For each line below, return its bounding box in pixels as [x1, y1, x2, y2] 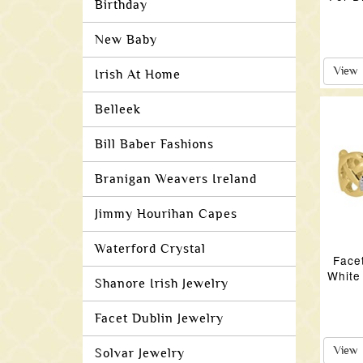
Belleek [95, 102, 141, 117]
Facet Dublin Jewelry [95, 311, 224, 326]
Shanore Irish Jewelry [95, 276, 228, 291]
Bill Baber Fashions [95, 137, 214, 152]
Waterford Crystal [95, 241, 206, 256]
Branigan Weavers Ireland [95, 172, 257, 186]
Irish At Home [95, 67, 181, 82]
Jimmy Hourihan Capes [95, 207, 237, 221]
